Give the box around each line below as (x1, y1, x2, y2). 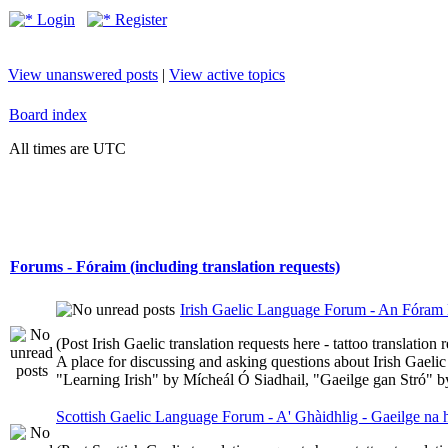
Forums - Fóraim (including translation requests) (10, 258, 340, 276)
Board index (9, 106, 87, 123)
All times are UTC (9, 140, 126, 157)
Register (111, 11, 167, 28)
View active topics (169, 66, 285, 83)
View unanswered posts (8, 66, 158, 83)
